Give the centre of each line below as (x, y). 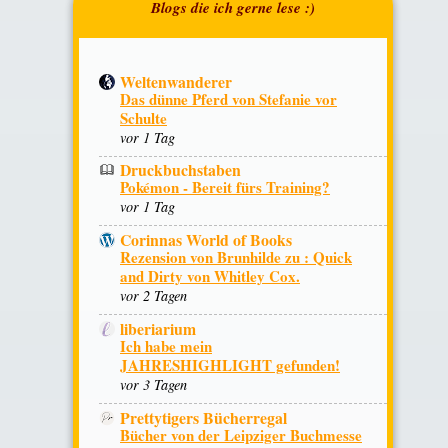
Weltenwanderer (176, 81)
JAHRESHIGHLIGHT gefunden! (230, 365)
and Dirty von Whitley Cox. (210, 276)
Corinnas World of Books (206, 240)
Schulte (143, 117)
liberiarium (158, 329)
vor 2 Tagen (153, 296)
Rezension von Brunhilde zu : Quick (236, 257)
